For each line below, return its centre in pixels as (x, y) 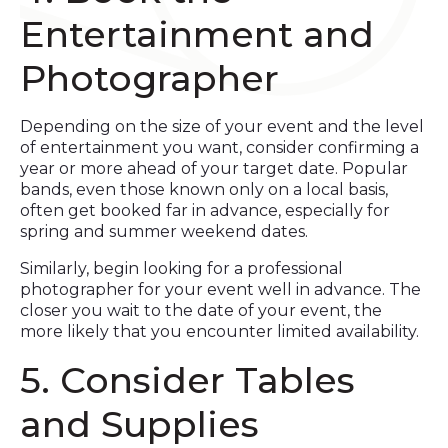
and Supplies (139, 424)
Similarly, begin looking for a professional (181, 268)
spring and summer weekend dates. (164, 231)
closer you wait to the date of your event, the (201, 310)
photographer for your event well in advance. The (220, 289)
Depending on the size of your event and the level (222, 126)
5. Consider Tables (187, 380)
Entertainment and (197, 34)
